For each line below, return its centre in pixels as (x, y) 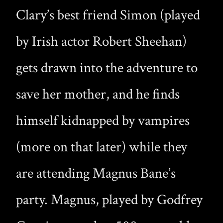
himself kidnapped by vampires (103, 121)
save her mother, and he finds (98, 95)
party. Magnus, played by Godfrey (109, 200)
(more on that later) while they (102, 147)
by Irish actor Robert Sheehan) (101, 42)
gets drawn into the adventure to (107, 68)
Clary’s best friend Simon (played (108, 15)
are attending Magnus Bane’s (96, 174)
